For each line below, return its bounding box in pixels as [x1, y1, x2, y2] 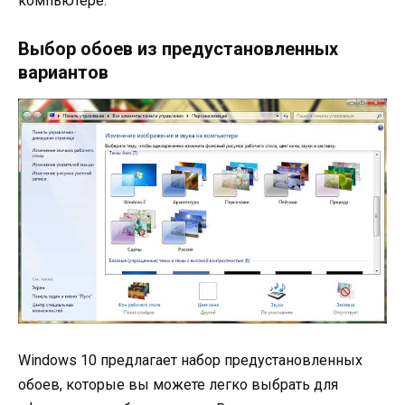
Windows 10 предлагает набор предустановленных [18, 352, 363, 370]
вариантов [18, 61, 108, 83]
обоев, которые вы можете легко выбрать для [18, 376, 338, 394]
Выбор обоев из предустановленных [18, 37, 338, 60]
